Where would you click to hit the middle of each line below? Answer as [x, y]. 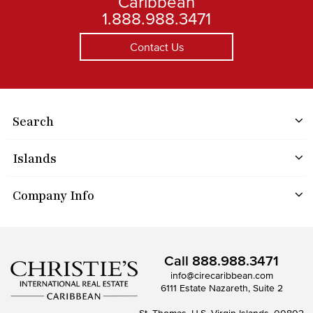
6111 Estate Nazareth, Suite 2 [221, 288]
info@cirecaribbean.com [221, 275]
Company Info [53, 195]
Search [33, 121]
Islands [35, 158]
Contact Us [156, 46]
